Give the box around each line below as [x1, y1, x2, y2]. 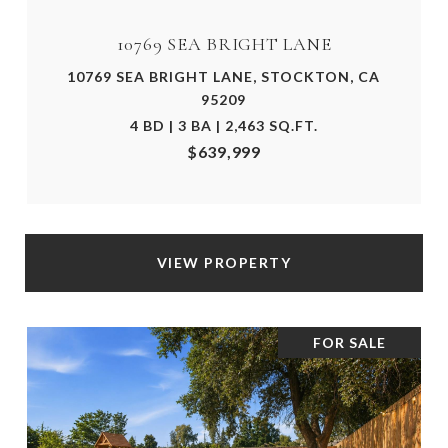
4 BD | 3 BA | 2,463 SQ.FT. [129, 117, 318, 135]
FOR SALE [313, 334, 386, 352]
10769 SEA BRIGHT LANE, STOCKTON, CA [67, 68, 381, 86]
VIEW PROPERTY [156, 254, 292, 272]
